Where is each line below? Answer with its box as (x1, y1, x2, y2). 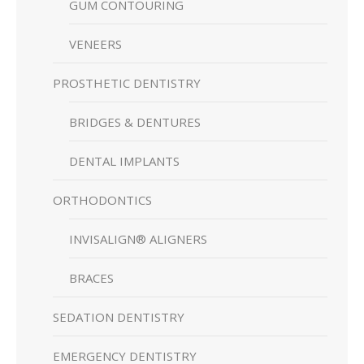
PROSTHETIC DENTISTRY (53, 74, 201, 91)
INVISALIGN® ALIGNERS (69, 230, 207, 247)
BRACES (69, 269, 114, 286)
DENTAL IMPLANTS (69, 152, 180, 169)
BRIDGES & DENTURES (69, 113, 201, 130)
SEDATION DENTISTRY (53, 308, 184, 325)
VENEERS (69, 35, 122, 52)
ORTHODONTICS (53, 191, 152, 208)
